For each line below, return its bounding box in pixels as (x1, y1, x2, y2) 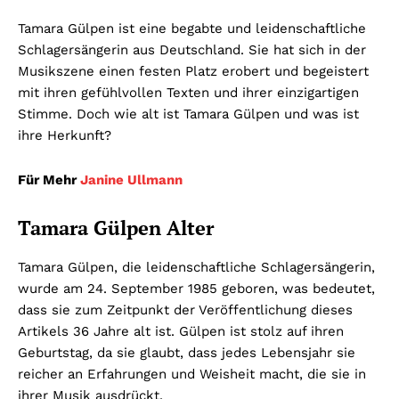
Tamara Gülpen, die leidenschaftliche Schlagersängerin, (18, 259, 375, 276)
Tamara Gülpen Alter (18, 215, 214, 241)
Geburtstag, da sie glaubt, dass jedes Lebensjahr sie (18, 345, 355, 362)
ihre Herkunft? (18, 127, 111, 144)
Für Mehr (18, 172, 80, 189)
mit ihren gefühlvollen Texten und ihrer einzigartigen (18, 85, 359, 102)
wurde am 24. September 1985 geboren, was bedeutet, (18, 281, 375, 297)
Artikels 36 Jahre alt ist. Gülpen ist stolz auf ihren (18, 323, 344, 340)
